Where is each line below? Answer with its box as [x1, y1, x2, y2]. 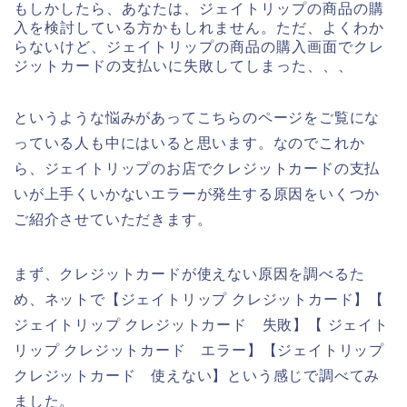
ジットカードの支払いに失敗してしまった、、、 [14, 58, 353, 74]
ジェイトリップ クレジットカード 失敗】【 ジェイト [14, 317, 389, 333]
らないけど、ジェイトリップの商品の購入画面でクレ [14, 39, 384, 55]
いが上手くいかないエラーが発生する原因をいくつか [14, 186, 381, 203]
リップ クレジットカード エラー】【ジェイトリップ [14, 342, 384, 359]
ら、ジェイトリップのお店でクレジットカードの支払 [14, 161, 381, 177]
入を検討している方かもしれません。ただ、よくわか [14, 20, 384, 36]
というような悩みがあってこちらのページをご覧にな [14, 110, 381, 126]
